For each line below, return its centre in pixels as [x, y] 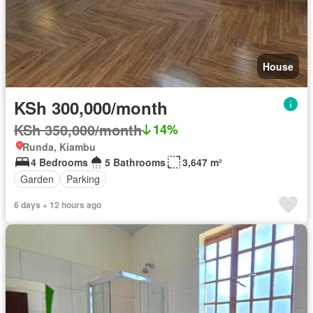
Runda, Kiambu [59, 146]
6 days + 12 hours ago [58, 204]
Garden [37, 179]
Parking [83, 179]
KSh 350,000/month [78, 129]
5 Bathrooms [135, 162]
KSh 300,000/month [91, 107]
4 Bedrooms [59, 162]
